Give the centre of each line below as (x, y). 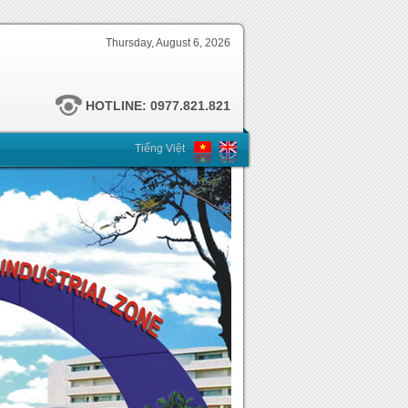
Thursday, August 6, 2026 (168, 43)
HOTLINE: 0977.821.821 (156, 106)
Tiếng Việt (160, 148)
